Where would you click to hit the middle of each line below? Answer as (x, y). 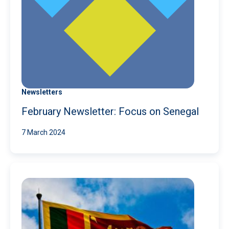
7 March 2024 (43, 132)
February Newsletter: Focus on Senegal (110, 111)
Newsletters (42, 92)
